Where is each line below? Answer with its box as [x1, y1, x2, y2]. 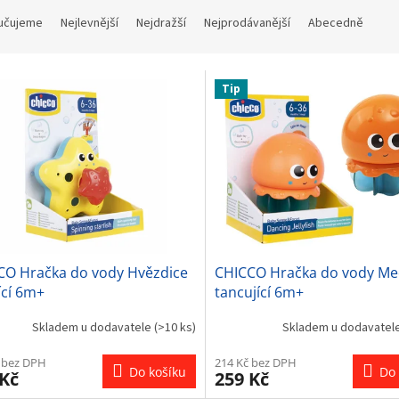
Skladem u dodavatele [31, 319, 154, 338]
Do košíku [128, 362, 186, 380]
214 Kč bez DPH [214, 354, 297, 370]
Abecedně [308, 14, 363, 33]
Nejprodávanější [204, 14, 290, 33]
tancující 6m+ [214, 281, 304, 302]
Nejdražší [136, 14, 186, 33]
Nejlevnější [61, 14, 118, 33]
